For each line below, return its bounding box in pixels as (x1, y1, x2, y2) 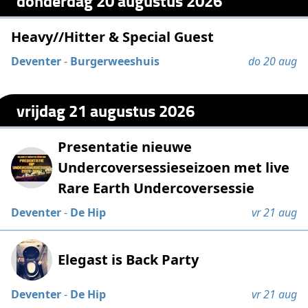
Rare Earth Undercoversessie (58, 179, 255, 198)
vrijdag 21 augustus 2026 (16, 98, 195, 122)
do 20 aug (247, 54, 297, 69)
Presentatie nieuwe (58, 137, 192, 157)
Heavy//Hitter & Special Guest (11, 27, 214, 47)
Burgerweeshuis (70, 54, 160, 69)
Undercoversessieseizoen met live (58, 158, 290, 177)
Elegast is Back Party (58, 250, 199, 269)
